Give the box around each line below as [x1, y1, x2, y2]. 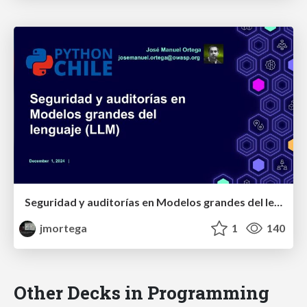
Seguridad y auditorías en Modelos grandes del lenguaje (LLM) [274, 195, 282, 209]
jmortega [38, 221, 88, 235]
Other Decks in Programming [14, 280, 269, 305]
